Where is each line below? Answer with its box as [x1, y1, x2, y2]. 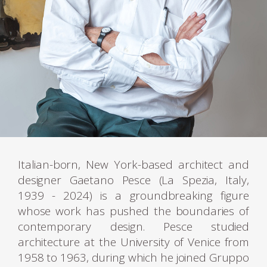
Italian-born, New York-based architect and [18, 157, 249, 173]
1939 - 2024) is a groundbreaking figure [18, 188, 249, 204]
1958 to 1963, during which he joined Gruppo [18, 250, 249, 266]
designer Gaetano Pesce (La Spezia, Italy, [18, 172, 249, 188]
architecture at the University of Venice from [18, 234, 249, 250]
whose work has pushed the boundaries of [18, 203, 249, 219]
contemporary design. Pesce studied [18, 219, 249, 235]
